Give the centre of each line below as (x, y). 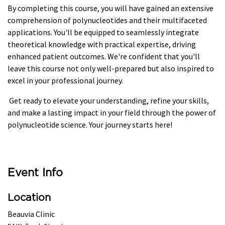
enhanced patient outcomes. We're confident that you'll (104, 57)
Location (29, 198)
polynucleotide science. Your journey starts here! (90, 125)
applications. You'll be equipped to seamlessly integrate (103, 32)
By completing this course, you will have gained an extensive (110, 8)
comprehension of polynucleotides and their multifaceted (107, 20)
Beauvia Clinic (31, 214)
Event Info (35, 173)
